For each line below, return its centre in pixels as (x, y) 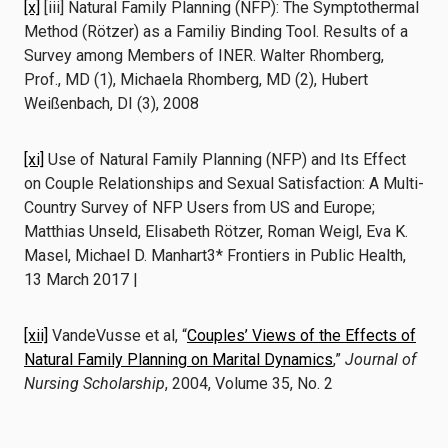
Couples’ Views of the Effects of (301, 335)
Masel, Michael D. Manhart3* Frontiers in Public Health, (215, 255)
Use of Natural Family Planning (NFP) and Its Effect (225, 159)
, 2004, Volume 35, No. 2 (249, 383)
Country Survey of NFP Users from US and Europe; (199, 207)
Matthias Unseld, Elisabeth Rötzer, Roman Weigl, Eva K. (216, 231)
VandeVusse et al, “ (117, 335)
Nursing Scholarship (94, 383)
